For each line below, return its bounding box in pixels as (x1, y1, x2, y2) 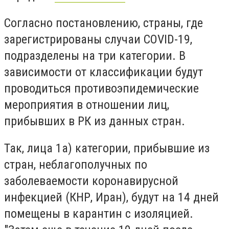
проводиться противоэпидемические (4, 81, 199, 96)
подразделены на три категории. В (4, 48, 186, 63)
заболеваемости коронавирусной (4, 174, 178, 189)
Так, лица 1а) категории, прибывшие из (4, 141, 210, 156)
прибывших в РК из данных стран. (4, 113, 185, 128)
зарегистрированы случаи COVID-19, (4, 32, 192, 47)
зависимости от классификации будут (4, 64, 203, 79)
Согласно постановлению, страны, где (4, 15, 203, 30)
